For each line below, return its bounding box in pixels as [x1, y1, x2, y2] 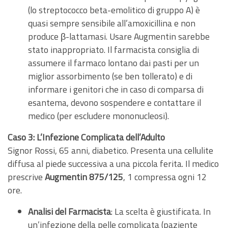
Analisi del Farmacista [28, 204, 111, 218]
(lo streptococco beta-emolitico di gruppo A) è [28, 3, 200, 17]
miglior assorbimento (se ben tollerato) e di [28, 69, 192, 83]
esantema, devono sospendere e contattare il [28, 95, 201, 109]
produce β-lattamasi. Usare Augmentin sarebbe [28, 29, 210, 43]
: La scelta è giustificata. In [111, 204, 211, 218]
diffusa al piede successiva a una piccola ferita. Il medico [8, 156, 219, 170]
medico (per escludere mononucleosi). [28, 108, 169, 123]
